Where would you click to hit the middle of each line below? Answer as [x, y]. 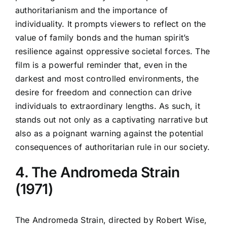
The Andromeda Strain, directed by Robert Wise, [111, 220]
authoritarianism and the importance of [92, 10]
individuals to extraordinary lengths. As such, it [108, 106]
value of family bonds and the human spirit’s [102, 38]
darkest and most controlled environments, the [107, 79]
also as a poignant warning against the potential [109, 134]
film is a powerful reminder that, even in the [101, 65]
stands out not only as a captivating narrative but [111, 120]
